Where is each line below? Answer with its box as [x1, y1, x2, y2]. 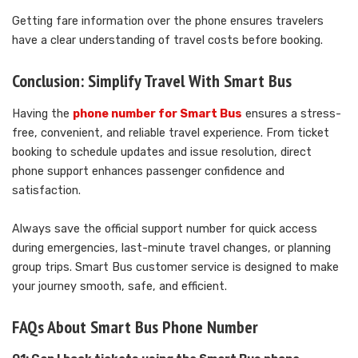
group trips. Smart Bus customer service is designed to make [12, 260, 339, 274]
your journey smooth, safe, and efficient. [12, 279, 227, 293]
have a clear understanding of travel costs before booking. [12, 34, 323, 48]
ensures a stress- [242, 106, 341, 121]
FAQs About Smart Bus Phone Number [12, 315, 258, 338]
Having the [12, 106, 73, 121]
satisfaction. [12, 183, 81, 197]
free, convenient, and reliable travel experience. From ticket [12, 125, 329, 140]
